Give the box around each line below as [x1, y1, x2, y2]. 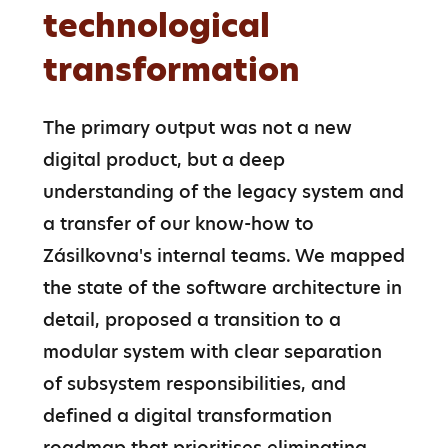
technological [42, 2, 270, 48]
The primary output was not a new [42, 114, 352, 140]
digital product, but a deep [42, 146, 285, 172]
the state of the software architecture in [42, 274, 402, 300]
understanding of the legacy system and [42, 178, 404, 204]
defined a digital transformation [42, 402, 332, 428]
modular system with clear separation [42, 338, 382, 364]
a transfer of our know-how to [42, 210, 314, 236]
